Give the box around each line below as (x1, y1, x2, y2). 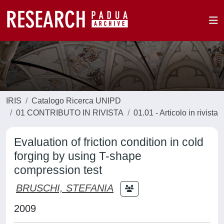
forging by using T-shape (14, 149, 141, 162)
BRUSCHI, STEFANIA (16, 182, 113, 193)
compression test (14, 163, 102, 176)
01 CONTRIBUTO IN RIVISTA (16, 108, 123, 117)
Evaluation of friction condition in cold (14, 135, 203, 148)
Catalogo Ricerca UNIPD (31, 96, 121, 105)
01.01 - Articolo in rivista (133, 108, 218, 117)
